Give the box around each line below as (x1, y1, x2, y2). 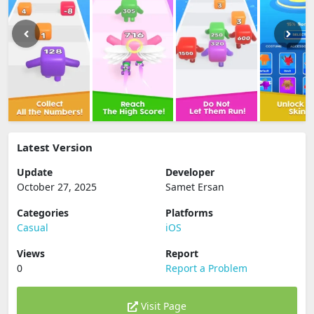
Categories (17, 206, 69, 219)
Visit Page (138, 299, 186, 313)
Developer (165, 165, 214, 179)
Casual (17, 221, 48, 234)
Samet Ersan (165, 180, 224, 193)
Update (17, 165, 53, 179)
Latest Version (17, 140, 93, 154)
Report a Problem (165, 261, 247, 275)
